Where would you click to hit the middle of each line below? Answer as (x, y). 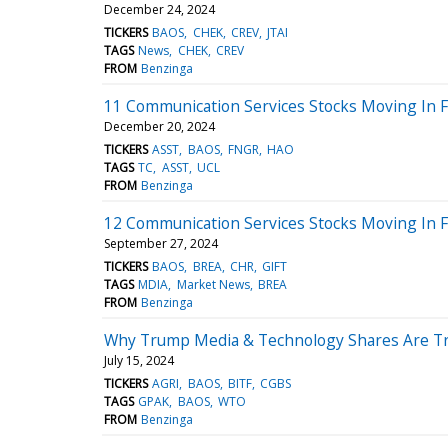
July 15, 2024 (139, 360)
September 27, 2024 (161, 243)
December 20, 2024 (159, 126)
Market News (213, 284)
